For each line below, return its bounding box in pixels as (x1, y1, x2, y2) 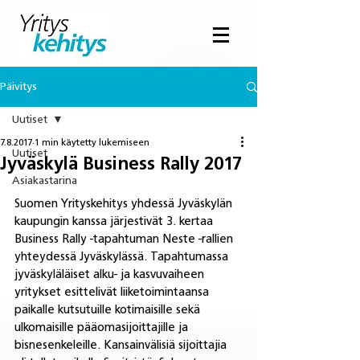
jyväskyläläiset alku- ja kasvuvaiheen (14, 269, 207, 281)
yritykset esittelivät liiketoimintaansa (14, 287, 212, 299)
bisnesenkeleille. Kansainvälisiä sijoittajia (14, 340, 230, 352)
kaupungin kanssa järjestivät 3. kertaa (14, 216, 216, 228)
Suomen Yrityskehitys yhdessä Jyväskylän (14, 198, 235, 211)
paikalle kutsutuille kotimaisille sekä (14, 305, 203, 317)
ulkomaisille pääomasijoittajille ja (14, 322, 191, 334)
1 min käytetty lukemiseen (35, 138, 149, 148)
